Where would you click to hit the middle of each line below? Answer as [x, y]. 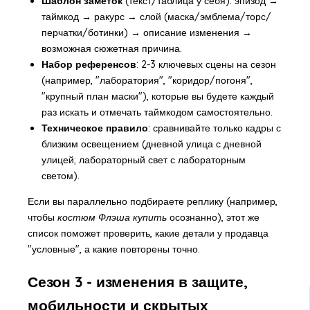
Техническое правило [94, 128]
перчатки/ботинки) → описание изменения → [146, 33]
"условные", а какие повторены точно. [113, 249]
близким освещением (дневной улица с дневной [151, 144]
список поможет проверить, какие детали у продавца [148, 234]
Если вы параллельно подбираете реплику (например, [152, 202]
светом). [60, 176]
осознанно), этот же [213, 218]
